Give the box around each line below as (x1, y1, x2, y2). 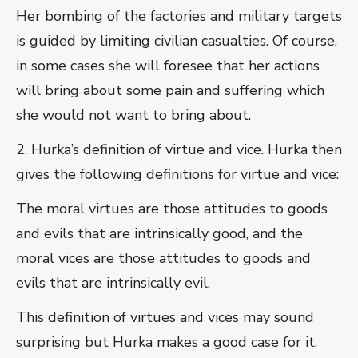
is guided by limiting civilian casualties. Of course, (16, 31, 337, 51)
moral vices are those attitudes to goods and (16, 249, 311, 268)
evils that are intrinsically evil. (16, 273, 210, 293)
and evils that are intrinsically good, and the (16, 224, 303, 244)
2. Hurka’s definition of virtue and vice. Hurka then (16, 140, 342, 160)
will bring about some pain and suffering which (16, 81, 324, 101)
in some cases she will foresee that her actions (16, 56, 320, 76)
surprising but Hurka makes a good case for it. (16, 332, 317, 352)
